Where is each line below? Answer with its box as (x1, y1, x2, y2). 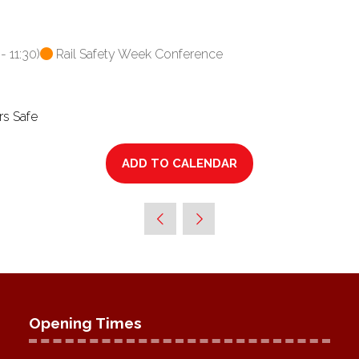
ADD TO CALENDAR (122, 156, 237, 171)
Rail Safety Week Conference (56, 46, 223, 62)
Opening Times (29, 314, 142, 332)
